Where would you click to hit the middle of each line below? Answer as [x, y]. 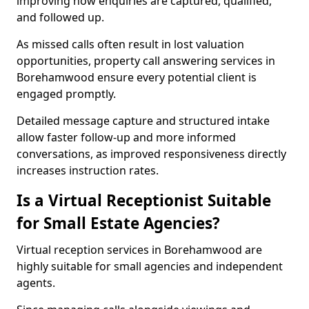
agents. [36, 283]
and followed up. [60, 17]
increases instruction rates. [88, 170]
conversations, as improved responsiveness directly [151, 154]
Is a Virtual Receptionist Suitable [144, 200]
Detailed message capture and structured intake [143, 121]
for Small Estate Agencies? [118, 223]
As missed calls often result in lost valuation [130, 44]
